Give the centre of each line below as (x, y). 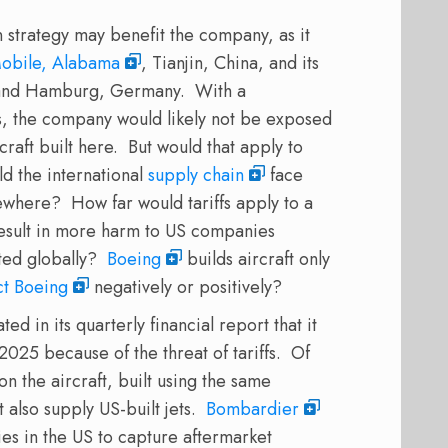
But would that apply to (215, 147)
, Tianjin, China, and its (230, 63)
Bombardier (252, 409)
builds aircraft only (256, 259)
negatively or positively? (185, 287)
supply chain (196, 175)
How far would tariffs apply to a (192, 203)
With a (220, 91)
